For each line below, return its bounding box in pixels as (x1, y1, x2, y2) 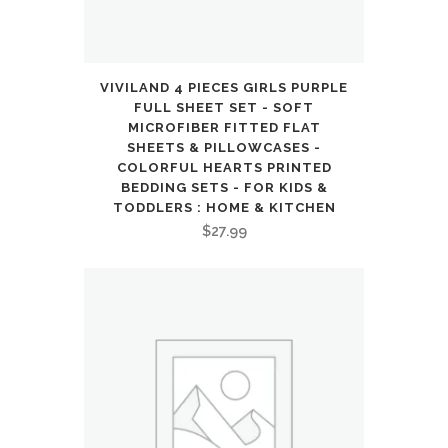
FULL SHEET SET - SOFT (134, 99, 314, 115)
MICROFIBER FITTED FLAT (127, 119, 321, 135)
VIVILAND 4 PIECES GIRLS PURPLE (100, 79, 348, 95)
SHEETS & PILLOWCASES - (127, 139, 321, 155)
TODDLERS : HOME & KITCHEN (112, 199, 336, 215)
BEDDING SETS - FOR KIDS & (120, 179, 328, 195)
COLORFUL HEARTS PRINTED (116, 159, 332, 175)
